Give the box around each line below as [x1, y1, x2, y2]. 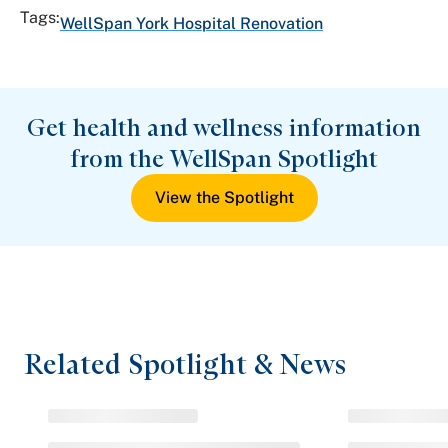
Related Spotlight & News [24, 346, 346, 381]
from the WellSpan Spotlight [70, 143, 378, 173]
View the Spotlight [154, 187, 294, 207]
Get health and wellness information [27, 112, 421, 142]
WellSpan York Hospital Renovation [60, 13, 323, 33]
